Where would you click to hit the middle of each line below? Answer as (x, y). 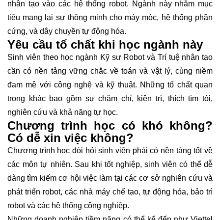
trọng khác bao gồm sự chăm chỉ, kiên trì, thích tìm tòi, (110, 98)
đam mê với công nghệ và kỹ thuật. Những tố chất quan (110, 84)
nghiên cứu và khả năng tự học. (63, 112)
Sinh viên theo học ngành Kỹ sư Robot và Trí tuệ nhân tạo (110, 57)
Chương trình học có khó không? (110, 125)
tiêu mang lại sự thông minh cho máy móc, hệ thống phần (110, 17)
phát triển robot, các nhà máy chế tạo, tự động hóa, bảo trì (110, 192)
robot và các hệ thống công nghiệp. (69, 205)
